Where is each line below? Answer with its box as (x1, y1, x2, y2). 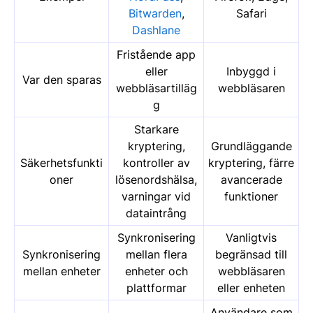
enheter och (124, 263, 188, 278)
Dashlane (132, 22, 180, 37)
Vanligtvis (226, 230, 277, 245)
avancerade (220, 172, 282, 187)
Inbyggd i (226, 64, 276, 78)
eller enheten (217, 280, 285, 295)
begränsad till (215, 247, 287, 261)
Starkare (133, 122, 179, 136)
